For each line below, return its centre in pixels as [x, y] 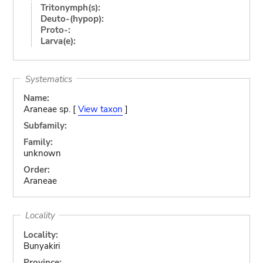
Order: [36, 170]
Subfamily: [45, 126]
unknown [42, 153]
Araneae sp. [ [50, 109]
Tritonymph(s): [70, 7]
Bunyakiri [41, 246]
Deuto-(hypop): [72, 18]
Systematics [48, 79]
